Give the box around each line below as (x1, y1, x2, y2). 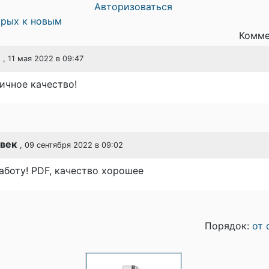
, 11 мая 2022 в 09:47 (3, 54, 83, 63)
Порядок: (205, 220, 252, 232)
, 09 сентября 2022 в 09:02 (20, 141, 123, 150)
